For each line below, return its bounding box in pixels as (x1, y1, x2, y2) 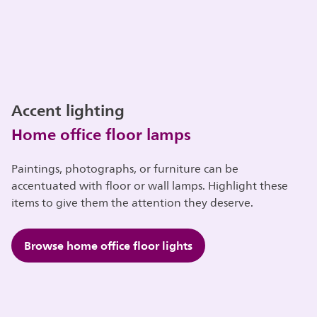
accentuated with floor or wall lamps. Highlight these (11, 176, 289, 195)
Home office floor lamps (11, 120, 192, 148)
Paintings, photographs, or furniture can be (11, 159, 239, 178)
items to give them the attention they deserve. (11, 193, 254, 212)
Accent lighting (11, 96, 125, 124)
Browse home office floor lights (24, 235, 193, 255)
